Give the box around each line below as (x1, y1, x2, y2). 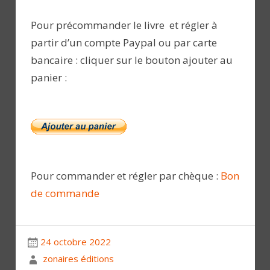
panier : (31, 70, 67, 84)
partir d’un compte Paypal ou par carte (31, 35, 217, 49)
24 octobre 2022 (40, 235, 111, 248)
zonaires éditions (42, 252, 114, 265)
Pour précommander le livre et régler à (31, 17, 218, 32)
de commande (31, 186, 99, 201)
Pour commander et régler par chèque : (31, 169, 221, 183)
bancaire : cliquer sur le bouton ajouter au (31, 52, 233, 67)
